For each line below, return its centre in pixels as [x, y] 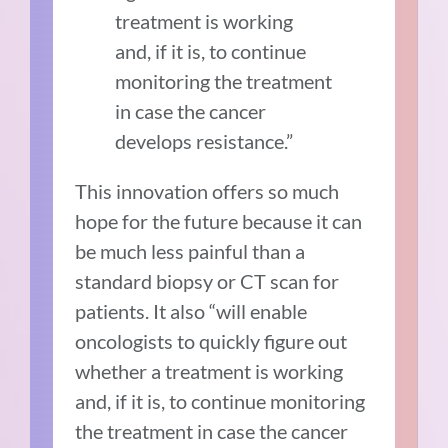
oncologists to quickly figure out [211, 340]
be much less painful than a [190, 250]
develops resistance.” [204, 140]
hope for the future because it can [219, 220]
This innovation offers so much [207, 190]
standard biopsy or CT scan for [207, 280]
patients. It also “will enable [191, 310]
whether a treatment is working [209, 370]
